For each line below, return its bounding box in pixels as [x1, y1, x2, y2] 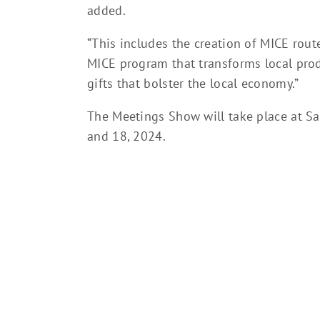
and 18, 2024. [87, 127, 166, 144]
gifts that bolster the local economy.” [87, 74, 299, 91]
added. [87, 1, 126, 19]
